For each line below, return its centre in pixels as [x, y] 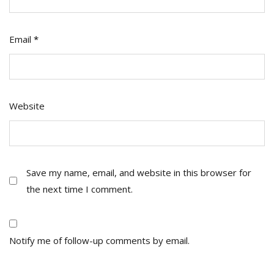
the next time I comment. [80, 189]
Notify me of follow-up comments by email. [99, 240]
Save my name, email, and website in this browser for [139, 172]
